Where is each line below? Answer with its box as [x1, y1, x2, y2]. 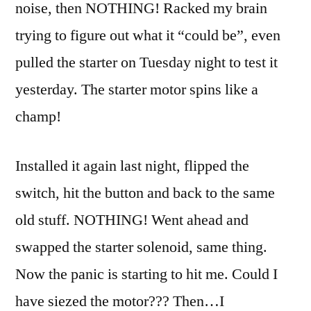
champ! [15, 107, 61, 127]
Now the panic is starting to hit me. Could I [15, 264, 278, 285]
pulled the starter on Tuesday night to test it [15, 53, 278, 73]
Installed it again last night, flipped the [15, 156, 249, 176]
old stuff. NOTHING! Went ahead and [15, 210, 249, 230]
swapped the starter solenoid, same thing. [15, 237, 267, 258]
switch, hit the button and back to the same [15, 183, 275, 203]
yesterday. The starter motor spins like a [15, 80, 258, 100]
